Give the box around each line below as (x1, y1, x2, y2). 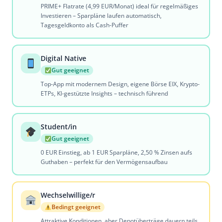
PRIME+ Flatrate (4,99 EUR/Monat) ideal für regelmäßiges (41, 2, 198, 10)
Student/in (41, 122, 77, 131)
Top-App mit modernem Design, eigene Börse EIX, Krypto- (41, 80, 200, 88)
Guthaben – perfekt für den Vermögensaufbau (41, 158, 167, 166)
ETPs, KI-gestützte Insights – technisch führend (41, 89, 168, 98)
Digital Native (41, 54, 86, 63)
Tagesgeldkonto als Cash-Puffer (41, 21, 128, 29)
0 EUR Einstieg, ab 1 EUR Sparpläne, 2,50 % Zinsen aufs (41, 148, 192, 157)
